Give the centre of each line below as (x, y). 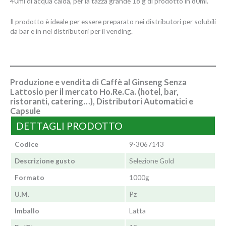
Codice (26, 144)
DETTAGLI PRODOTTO (69, 126)
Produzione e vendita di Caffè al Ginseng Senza (98, 82)
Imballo (27, 211)
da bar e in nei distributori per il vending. (71, 31)
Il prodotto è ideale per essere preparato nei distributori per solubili (113, 22)
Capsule (25, 111)
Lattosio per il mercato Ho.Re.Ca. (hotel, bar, (94, 92)
